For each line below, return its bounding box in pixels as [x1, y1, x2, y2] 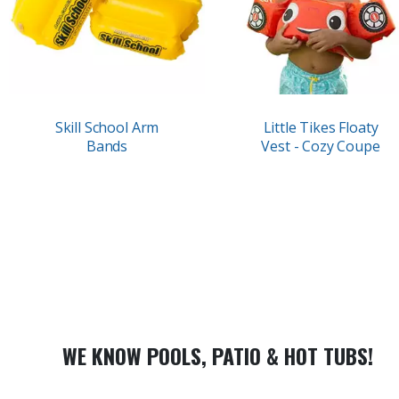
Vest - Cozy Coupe [261, 135, 380, 156]
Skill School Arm [54, 117, 159, 137]
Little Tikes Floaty [263, 117, 379, 137]
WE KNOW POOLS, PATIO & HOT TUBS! [61, 340, 373, 372]
